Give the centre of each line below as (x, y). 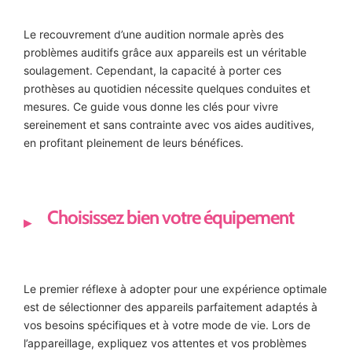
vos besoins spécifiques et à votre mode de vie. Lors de (167, 325)
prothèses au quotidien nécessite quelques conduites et (167, 89)
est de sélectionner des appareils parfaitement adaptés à (170, 307)
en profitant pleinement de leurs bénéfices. (134, 143)
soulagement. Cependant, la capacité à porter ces (152, 71)
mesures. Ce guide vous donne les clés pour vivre (151, 107)
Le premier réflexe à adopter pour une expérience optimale (175, 289)
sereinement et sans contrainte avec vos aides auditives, (169, 125)
